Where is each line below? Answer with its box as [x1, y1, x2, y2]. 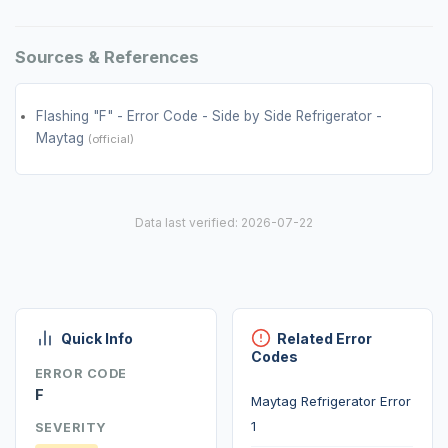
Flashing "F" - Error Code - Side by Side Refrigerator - [36, 107, 382, 124]
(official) [88, 131, 134, 146]
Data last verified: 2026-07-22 [135, 214, 313, 230]
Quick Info [60, 329, 133, 347]
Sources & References [15, 47, 199, 68]
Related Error [277, 329, 373, 347]
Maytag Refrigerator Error [251, 393, 412, 410]
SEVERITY [34, 419, 107, 435]
